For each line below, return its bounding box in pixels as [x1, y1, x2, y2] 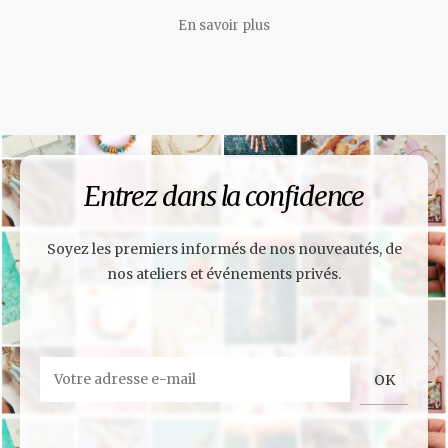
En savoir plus [178, 17, 270, 35]
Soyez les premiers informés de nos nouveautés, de [46, 240, 402, 259]
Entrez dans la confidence [83, 179, 365, 214]
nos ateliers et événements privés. [107, 265, 341, 284]
